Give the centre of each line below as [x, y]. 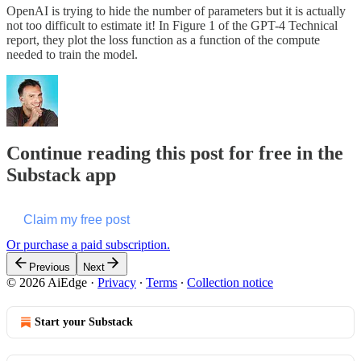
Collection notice [230, 282]
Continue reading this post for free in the [175, 154]
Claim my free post [77, 219]
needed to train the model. [72, 55]
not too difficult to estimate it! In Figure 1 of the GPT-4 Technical [172, 26]
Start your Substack [84, 322]
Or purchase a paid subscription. [88, 244]
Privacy [117, 282]
